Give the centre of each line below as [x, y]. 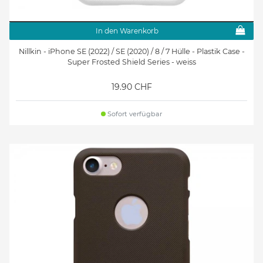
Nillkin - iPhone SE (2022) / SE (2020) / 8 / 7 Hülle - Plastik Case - [131, 52]
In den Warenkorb [127, 31]
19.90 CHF [131, 87]
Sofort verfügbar [134, 114]
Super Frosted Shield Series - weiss [131, 62]
